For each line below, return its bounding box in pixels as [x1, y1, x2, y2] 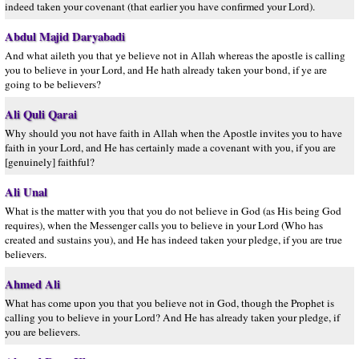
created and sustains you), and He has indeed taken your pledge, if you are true [5, 232, 342, 247]
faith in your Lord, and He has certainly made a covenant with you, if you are [5, 140, 336, 155]
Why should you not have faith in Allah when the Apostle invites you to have [5, 126, 342, 140]
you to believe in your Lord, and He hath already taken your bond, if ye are [5, 63, 327, 77]
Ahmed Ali [5, 276, 60, 292]
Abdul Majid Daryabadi [5, 28, 125, 45]
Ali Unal [5, 184, 47, 200]
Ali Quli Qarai [5, 106, 77, 123]
